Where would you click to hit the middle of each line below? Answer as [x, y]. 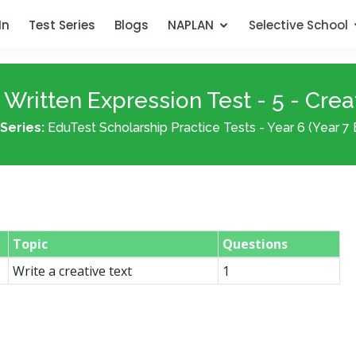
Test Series [62, 25]
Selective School [298, 25]
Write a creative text [72, 271]
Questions [255, 244]
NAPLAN [191, 25]
